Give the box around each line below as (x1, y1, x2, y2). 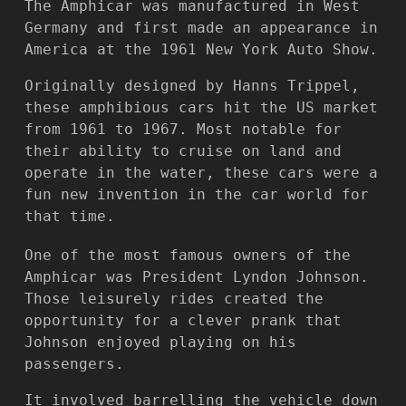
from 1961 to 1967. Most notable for (24, 120, 342, 138)
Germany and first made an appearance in (24, 18, 378, 36)
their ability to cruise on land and (24, 141, 342, 159)
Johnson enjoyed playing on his (24, 333, 296, 352)
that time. (24, 207, 115, 225)
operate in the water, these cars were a (24, 163, 378, 181)
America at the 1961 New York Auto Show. (24, 40, 378, 58)
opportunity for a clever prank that (24, 312, 342, 330)
